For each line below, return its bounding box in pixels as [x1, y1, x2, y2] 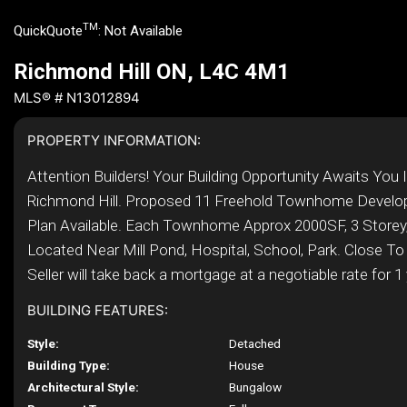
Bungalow [229, 380, 283, 394]
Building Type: [27, 358, 110, 372]
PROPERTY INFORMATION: [27, 132, 201, 149]
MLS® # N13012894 [14, 89, 140, 106]
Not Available [104, 23, 183, 39]
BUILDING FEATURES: [27, 302, 168, 319]
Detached [229, 336, 282, 351]
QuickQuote [14, 23, 83, 39]
